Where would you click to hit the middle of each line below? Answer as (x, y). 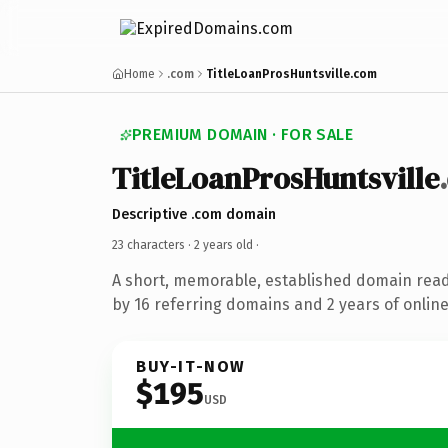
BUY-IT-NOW (191, 366)
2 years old (223, 244)
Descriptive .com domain (194, 214)
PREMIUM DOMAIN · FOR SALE (242, 134)
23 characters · (153, 244)
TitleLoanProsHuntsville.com (291, 74)
